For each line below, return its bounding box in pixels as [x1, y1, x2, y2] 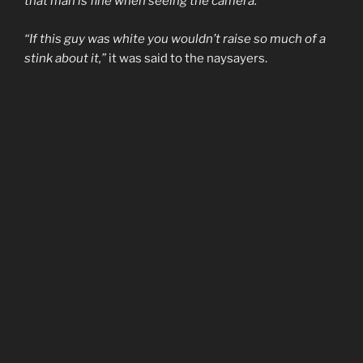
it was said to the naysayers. [109, 50, 267, 66]
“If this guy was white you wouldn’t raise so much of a [24, 31, 326, 46]
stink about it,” [24, 50, 109, 66]
